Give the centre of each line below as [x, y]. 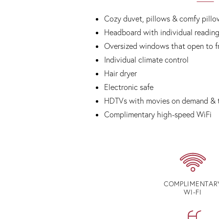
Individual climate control [146, 60]
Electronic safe [129, 87]
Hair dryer [120, 73]
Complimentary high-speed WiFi [158, 114]
